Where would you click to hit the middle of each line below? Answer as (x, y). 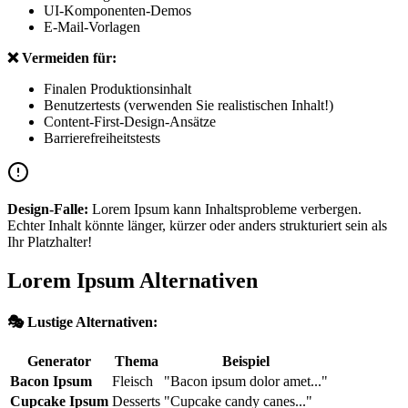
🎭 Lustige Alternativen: (82, 321)
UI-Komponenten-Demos (117, 10)
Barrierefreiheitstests (102, 138)
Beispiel (246, 361)
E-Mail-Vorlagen (92, 26)
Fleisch (133, 381)
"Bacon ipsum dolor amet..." (246, 381)
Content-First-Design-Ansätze (130, 121)
